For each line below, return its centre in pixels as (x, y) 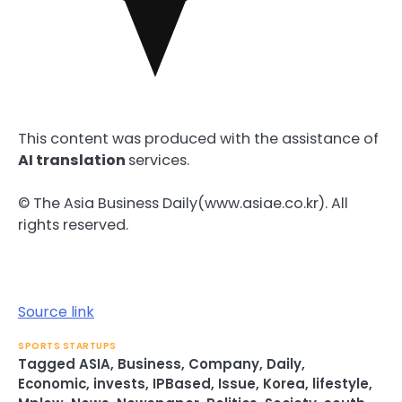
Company (224, 363)
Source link (56, 311)
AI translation (73, 161)
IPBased (182, 383)
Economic (52, 383)
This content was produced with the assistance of (198, 139)
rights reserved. (73, 225)
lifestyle (341, 383)
